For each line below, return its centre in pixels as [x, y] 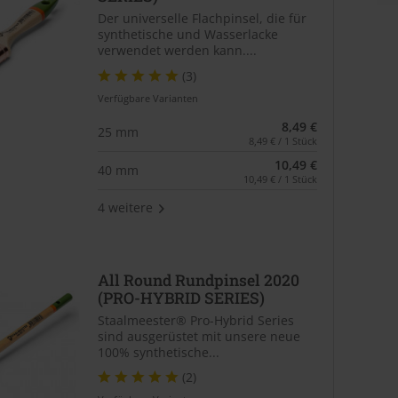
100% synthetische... [158, 352]
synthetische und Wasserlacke [187, 35]
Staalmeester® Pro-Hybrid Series [195, 320]
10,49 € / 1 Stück [280, 179]
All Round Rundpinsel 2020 [198, 280]
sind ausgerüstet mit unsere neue [199, 336]
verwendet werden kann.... [177, 51]
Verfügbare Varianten [147, 98]
